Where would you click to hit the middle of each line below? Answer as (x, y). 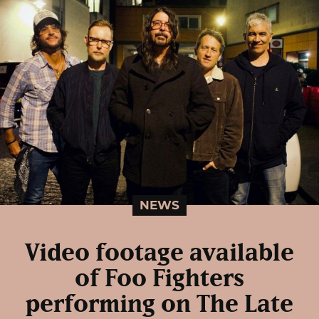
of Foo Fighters (159, 279)
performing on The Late (159, 305)
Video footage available (159, 254)
